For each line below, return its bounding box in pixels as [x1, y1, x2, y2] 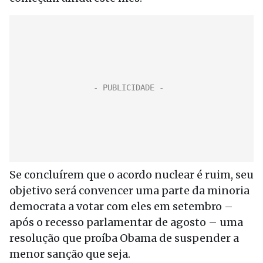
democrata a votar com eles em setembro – [9, 200, 233, 213]
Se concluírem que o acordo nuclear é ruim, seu [9, 168, 254, 181]
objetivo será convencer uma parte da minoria [9, 184, 249, 197]
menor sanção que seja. [9, 247, 130, 261]
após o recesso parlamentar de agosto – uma [9, 215, 243, 229]
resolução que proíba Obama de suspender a [9, 231, 239, 245]
